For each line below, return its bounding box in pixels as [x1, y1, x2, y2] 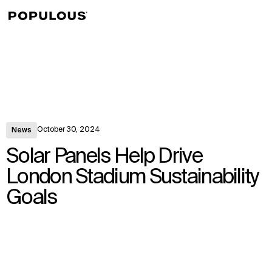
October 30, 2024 [37, 126, 100, 134]
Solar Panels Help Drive [6, 146, 202, 168]
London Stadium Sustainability [6, 167, 259, 188]
